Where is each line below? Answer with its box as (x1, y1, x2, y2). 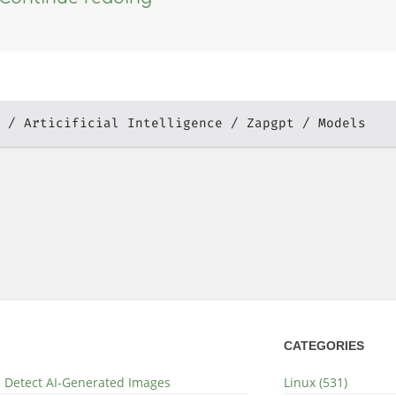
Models (317, 115, 366, 133)
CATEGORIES (284, 338, 365, 353)
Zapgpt (246, 115, 294, 133)
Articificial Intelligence (23, 115, 223, 133)
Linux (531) (284, 373, 348, 391)
